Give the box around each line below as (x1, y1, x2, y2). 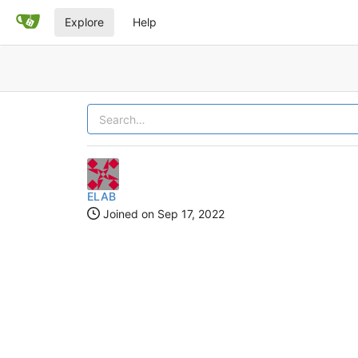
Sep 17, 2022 (157, 207, 225, 221)
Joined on (99, 207, 157, 221)
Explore (65, 15, 104, 29)
